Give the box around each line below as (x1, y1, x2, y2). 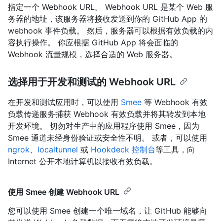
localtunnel (37, 145, 78, 155)
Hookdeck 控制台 (91, 145, 155, 155)
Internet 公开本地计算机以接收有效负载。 (8, 156, 157, 167)
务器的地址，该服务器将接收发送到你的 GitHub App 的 (8, 14, 207, 24)
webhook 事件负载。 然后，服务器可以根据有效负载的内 (8, 26, 213, 36)
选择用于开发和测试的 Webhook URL (8, 76, 176, 88)
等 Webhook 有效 (142, 97, 208, 108)
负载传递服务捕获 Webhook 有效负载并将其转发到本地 (8, 109, 206, 119)
